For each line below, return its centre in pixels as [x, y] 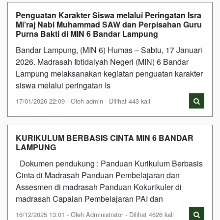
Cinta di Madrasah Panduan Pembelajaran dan [98, 175]
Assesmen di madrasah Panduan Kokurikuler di [99, 187]
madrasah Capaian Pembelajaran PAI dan [89, 198]
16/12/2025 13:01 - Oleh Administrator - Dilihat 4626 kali [95, 214]
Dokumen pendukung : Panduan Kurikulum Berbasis [109, 163]
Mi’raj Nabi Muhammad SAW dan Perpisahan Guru [109, 24]
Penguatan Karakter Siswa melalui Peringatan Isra [109, 15]
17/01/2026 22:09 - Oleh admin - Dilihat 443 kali [83, 101]
